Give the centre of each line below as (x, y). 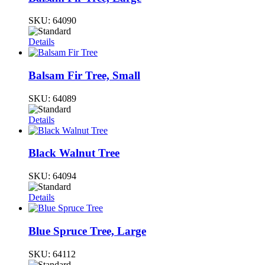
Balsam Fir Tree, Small (84, 75)
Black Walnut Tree (74, 153)
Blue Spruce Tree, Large (87, 231)
